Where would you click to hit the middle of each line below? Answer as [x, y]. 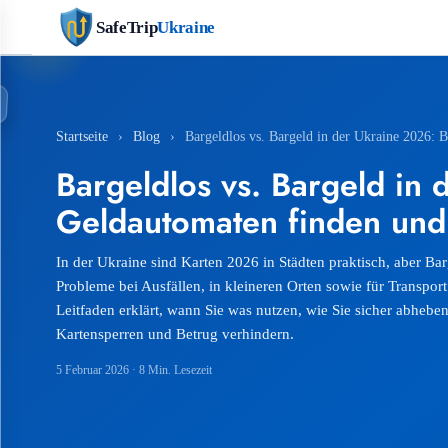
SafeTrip [127, 27]
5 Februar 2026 [92, 370]
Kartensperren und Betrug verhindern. [175, 333]
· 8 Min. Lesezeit [170, 370]
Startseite [82, 136]
